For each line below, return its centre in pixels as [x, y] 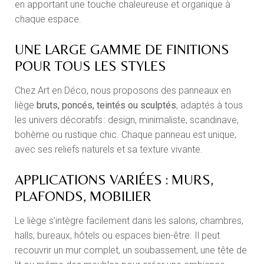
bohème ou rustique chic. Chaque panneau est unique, [126, 135]
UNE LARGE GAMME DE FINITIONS [122, 49]
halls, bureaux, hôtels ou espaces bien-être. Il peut [118, 236]
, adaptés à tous [210, 105]
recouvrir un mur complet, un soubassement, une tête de [131, 250]
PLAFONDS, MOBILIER [83, 196]
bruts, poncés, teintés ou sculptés [107, 105]
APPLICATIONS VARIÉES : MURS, [114, 180]
